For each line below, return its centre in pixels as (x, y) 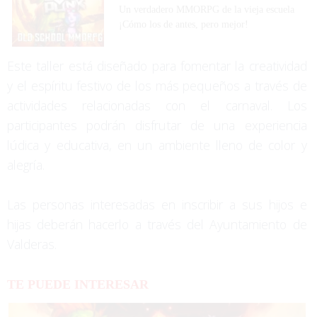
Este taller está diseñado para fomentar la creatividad (157, 66)
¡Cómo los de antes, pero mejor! (184, 24)
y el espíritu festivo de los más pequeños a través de (157, 86)
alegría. (26, 165)
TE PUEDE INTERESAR (78, 285)
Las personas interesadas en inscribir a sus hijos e (157, 205)
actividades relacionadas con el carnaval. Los (157, 106)
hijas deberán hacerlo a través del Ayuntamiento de (157, 225)
